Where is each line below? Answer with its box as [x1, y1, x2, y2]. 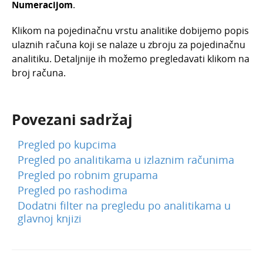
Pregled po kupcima [18, 137, 116, 151]
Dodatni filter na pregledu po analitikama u [18, 198, 231, 213]
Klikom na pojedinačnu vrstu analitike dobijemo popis [12, 23, 249, 37]
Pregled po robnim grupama [18, 167, 158, 182]
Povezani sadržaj [12, 109, 133, 130]
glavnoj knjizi [18, 211, 82, 225]
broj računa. [12, 66, 66, 79]
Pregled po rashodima [18, 183, 127, 197]
